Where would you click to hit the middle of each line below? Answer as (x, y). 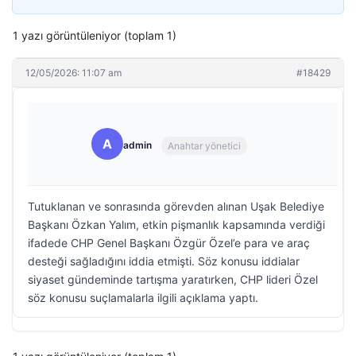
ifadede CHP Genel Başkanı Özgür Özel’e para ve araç (169, 243)
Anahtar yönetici (204, 145)
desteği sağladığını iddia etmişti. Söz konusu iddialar (164, 261)
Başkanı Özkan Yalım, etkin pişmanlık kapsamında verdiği (176, 224)
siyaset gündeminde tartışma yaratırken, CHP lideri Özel (173, 279)
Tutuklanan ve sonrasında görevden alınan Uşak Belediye (176, 206)
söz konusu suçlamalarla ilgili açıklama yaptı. (143, 298)
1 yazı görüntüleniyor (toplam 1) (95, 35)
